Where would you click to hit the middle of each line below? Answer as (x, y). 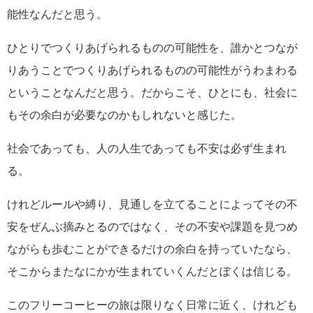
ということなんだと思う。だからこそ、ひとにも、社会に (152, 93)
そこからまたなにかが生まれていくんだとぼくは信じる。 (152, 272)
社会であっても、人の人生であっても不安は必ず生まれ (147, 149)
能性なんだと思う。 (57, 15)
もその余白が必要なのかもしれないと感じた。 (124, 115)
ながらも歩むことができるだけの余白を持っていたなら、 (152, 249)
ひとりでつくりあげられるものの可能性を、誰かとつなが (152, 48)
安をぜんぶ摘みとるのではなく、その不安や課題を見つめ (152, 227)
